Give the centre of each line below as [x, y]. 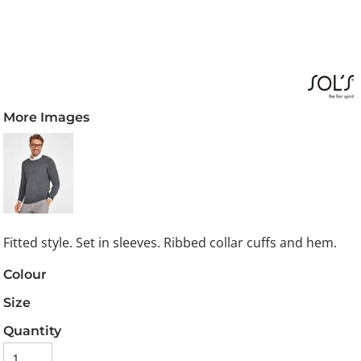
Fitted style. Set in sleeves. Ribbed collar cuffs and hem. [170, 243]
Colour [25, 274]
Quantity [33, 331]
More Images [47, 117]
